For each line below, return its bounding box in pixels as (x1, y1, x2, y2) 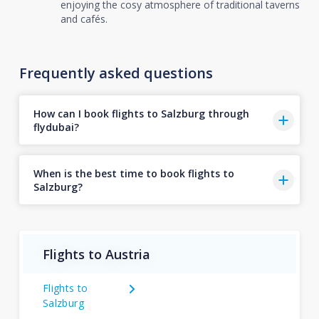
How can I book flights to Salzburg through (33, 106, 249, 120)
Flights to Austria (42, 245, 150, 263)
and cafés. (60, 12, 108, 26)
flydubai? (33, 120, 79, 134)
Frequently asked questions (19, 63, 213, 83)
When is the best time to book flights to (33, 166, 234, 180)
